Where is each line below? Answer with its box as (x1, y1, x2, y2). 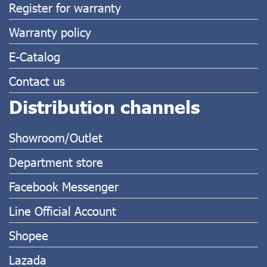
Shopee (9, 227, 48, 243)
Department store (9, 154, 103, 169)
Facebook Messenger (9, 178, 119, 194)
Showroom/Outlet (9, 129, 103, 145)
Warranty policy (9, 24, 91, 39)
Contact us (9, 73, 65, 88)
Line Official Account (9, 203, 116, 218)
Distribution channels (9, 95, 200, 117)
